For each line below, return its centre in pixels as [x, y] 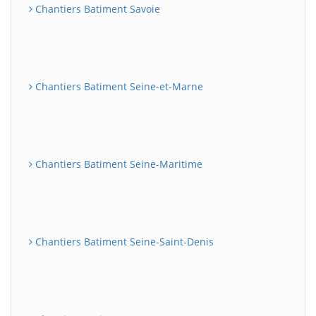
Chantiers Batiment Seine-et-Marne [118, 86]
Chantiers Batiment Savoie [96, 9]
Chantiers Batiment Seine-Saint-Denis [123, 242]
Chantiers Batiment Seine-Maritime [117, 164]
